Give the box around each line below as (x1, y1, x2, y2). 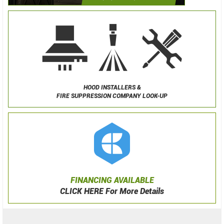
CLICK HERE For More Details (60, 186, 164, 196)
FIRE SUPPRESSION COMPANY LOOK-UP (56, 92, 167, 100)
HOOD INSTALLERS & (83, 84, 141, 91)
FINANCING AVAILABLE (70, 175, 154, 185)
